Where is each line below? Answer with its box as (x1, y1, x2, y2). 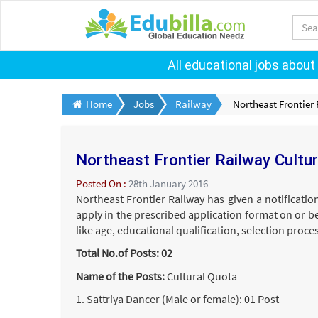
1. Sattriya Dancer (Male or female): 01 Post (76, 292, 279, 306)
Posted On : (76, 176, 128, 190)
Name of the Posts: (76, 268, 165, 283)
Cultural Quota (165, 268, 237, 283)
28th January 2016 (128, 176, 208, 190)
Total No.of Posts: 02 (76, 246, 172, 260)
